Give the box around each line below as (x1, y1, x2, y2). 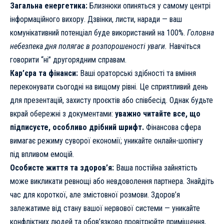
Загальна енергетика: (10, 1, 87, 11)
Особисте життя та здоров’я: (10, 163, 114, 173)
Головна (187, 28, 214, 38)
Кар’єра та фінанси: (10, 68, 78, 78)
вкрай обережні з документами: (10, 109, 115, 119)
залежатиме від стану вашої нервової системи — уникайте (10, 203, 200, 213)
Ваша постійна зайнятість (114, 163, 197, 173)
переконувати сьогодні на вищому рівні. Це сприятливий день (10, 82, 208, 92)
